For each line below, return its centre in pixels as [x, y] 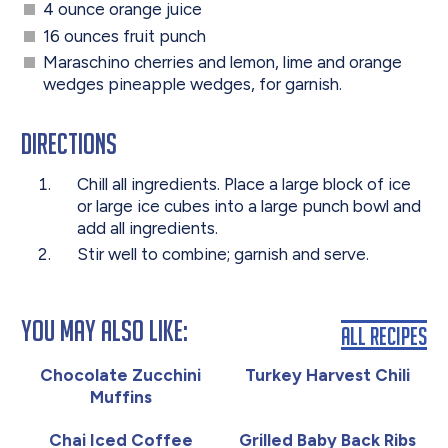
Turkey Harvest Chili [327, 375]
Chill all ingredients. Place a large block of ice [243, 183]
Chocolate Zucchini [121, 375]
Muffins [120, 397]
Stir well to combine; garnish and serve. [222, 254]
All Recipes [383, 335]
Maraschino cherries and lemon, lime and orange [222, 61]
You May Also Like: [105, 331]
